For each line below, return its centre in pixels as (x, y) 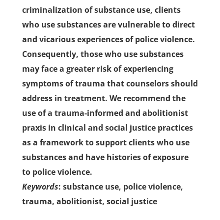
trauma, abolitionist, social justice (89, 201)
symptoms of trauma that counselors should (110, 83)
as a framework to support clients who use (106, 142)
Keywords (40, 187)
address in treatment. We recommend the (104, 98)
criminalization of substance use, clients (101, 10)
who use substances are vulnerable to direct (108, 25)
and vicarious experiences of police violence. (108, 39)
